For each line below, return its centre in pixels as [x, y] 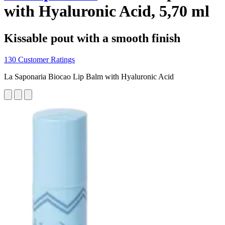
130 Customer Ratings [39, 59]
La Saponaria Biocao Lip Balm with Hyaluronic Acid [89, 76]
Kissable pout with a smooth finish [92, 38]
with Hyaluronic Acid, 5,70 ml [107, 11]
